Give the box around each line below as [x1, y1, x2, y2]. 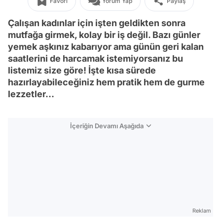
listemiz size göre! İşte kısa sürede [8, 65, 156, 75]
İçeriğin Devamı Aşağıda [70, 122, 144, 130]
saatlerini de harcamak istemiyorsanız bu [8, 53, 183, 64]
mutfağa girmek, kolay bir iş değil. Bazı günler [8, 30, 200, 40]
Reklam [192, 207, 211, 214]
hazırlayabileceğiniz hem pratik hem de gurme [8, 77, 205, 87]
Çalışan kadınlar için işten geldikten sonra [8, 18, 185, 28]
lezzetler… [8, 89, 54, 99]
